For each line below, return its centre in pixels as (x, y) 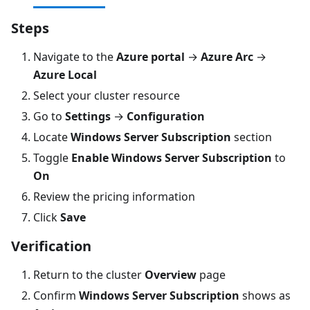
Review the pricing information (114, 196)
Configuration (166, 116)
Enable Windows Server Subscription (172, 157)
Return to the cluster (89, 274)
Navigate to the (75, 56)
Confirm (56, 295)
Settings (88, 116)
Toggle (52, 157)
